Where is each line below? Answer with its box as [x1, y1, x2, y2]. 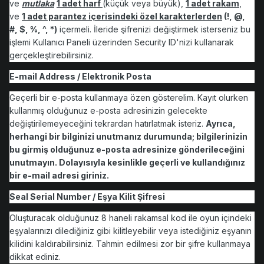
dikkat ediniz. [9, 252, 61, 262]
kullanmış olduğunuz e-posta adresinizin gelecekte [9, 105, 207, 116]
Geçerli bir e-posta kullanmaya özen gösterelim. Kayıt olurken [9, 93, 248, 103]
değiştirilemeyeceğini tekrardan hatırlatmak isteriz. [9, 118, 206, 129]
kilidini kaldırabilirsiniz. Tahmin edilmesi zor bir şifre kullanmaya [9, 239, 250, 249]
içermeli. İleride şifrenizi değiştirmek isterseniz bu [60, 24, 250, 35]
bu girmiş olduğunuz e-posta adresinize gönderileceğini [9, 144, 245, 155]
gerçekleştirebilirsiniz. [9, 50, 94, 61]
